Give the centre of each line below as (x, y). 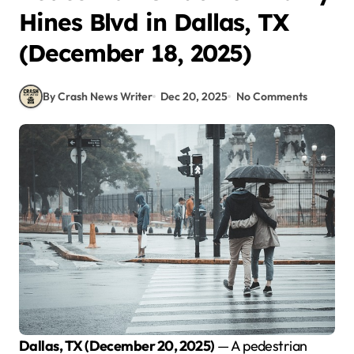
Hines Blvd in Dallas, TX (154, 22)
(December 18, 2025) (135, 53)
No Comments (271, 96)
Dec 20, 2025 (194, 96)
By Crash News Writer (98, 96)
